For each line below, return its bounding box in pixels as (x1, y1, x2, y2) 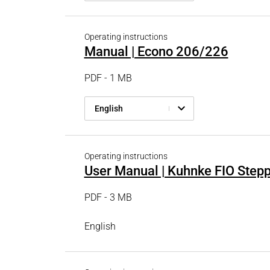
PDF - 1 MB (84, 72, 132, 84)
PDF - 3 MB (84, 192, 132, 203)
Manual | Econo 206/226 (84, 44, 228, 59)
